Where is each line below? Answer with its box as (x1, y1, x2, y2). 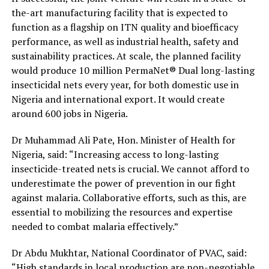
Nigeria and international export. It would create (11, 92, 225, 106)
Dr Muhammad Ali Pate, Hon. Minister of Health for (11, 133, 235, 147)
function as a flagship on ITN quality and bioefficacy (11, 20, 238, 34)
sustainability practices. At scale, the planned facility (11, 49, 241, 62)
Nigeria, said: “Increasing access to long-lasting (11, 147, 219, 161)
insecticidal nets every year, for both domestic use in (11, 77, 239, 91)
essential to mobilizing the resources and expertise (11, 205, 232, 219)
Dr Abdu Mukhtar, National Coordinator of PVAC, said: (11, 246, 247, 259)
